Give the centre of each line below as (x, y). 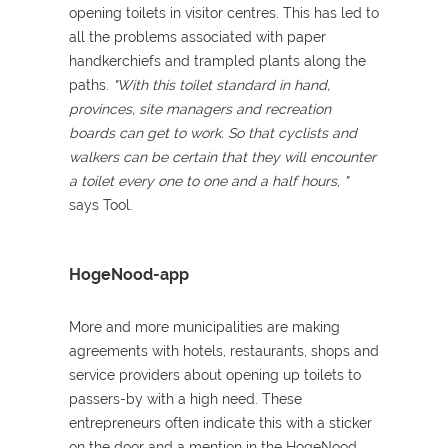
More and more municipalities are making (204, 326)
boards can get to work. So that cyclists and (212, 132)
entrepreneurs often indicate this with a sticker (220, 422)
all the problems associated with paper (197, 36)
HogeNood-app (128, 274)
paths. (90, 84)
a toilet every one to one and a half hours (202, 180)
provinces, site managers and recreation (199, 108)
